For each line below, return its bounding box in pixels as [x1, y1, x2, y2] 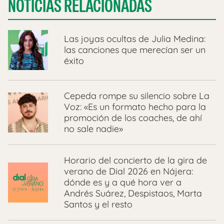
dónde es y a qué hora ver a [64, 176, 181, 188]
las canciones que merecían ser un [64, 44, 205, 56]
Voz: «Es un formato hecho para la [64, 101, 206, 113]
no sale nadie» [64, 123, 123, 135]
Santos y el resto [64, 198, 132, 210]
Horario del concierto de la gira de [64, 154, 207, 166]
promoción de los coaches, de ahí [64, 112, 202, 124]
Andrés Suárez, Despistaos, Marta [64, 187, 202, 199]
